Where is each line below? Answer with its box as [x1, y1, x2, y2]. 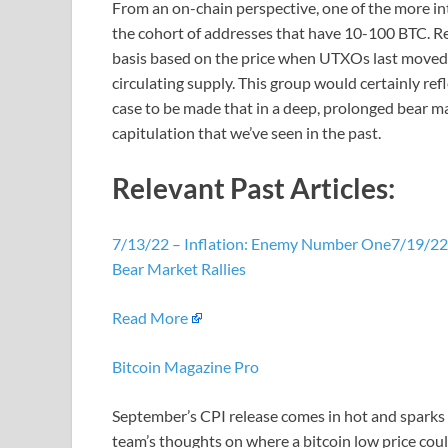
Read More [112, 307, 188, 327]
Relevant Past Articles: [112, 170, 395, 205]
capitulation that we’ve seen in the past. [112, 122, 381, 142]
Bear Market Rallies [112, 258, 246, 278]
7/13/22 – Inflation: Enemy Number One [112, 233, 391, 253]
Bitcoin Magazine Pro [112, 356, 259, 376]
